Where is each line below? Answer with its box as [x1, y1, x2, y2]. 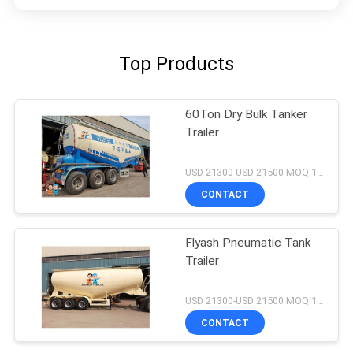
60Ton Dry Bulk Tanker [185, 107, 308, 122]
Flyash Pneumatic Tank [185, 235, 311, 250]
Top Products [119, 52, 234, 75]
